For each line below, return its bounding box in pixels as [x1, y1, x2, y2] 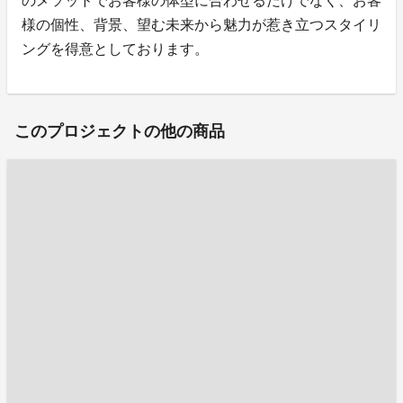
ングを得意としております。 [22, 40, 209, 57]
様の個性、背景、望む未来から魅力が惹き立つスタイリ [22, 16, 381, 32]
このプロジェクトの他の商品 [14, 121, 225, 140]
